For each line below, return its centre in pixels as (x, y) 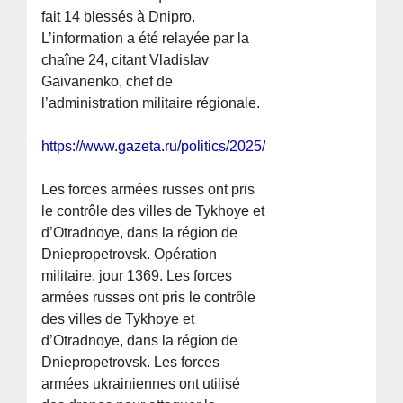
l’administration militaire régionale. (151, 103)
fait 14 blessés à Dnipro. (119, 17)
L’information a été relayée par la (146, 39)
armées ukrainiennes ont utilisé (141, 384)
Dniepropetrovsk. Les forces (131, 363)
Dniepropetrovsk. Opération (130, 255)
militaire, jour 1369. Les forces (137, 276)
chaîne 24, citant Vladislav (125, 60)
